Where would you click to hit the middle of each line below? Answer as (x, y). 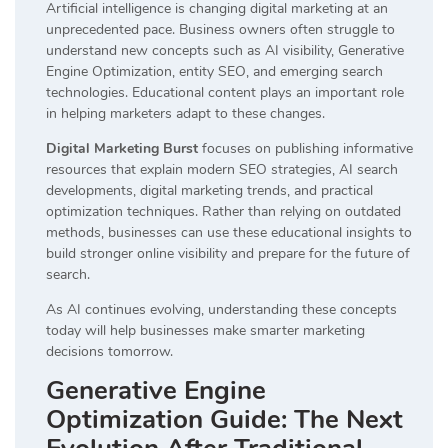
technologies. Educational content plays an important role (225, 92)
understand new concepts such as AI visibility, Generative (225, 50)
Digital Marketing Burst (122, 148)
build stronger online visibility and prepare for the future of (228, 253)
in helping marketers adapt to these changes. (185, 113)
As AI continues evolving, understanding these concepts (221, 309)
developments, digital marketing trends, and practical (209, 190)
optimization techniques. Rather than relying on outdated (223, 211)
